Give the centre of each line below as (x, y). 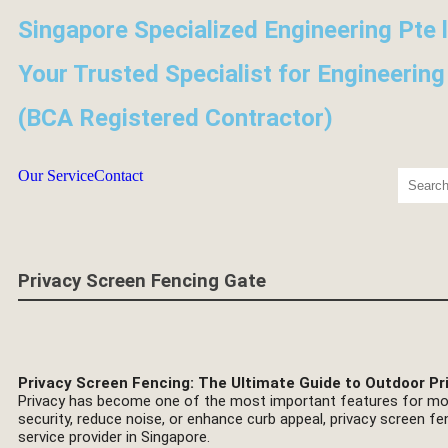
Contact (118, 175)
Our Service (56, 175)
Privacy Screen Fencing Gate (142, 281)
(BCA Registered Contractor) (175, 118)
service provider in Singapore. (114, 437)
